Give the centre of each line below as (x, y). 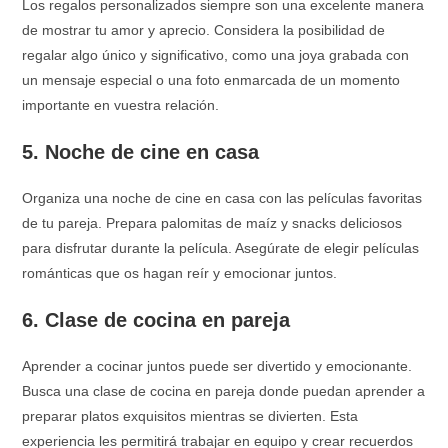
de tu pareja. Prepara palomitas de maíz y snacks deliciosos (212, 223)
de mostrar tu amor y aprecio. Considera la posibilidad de (204, 30)
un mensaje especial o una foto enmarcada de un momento (211, 80)
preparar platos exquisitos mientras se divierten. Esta (190, 416)
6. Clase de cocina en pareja (156, 320)
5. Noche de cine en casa (141, 152)
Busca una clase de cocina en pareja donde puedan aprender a (224, 391)
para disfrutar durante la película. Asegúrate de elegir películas (221, 248)
